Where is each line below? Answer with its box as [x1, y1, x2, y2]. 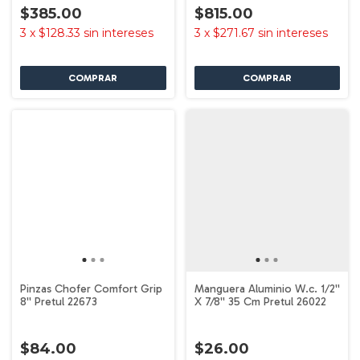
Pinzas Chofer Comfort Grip [20, 282, 162, 296]
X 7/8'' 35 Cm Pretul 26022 [194, 295, 326, 309]
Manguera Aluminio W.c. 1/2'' [194, 282, 340, 296]
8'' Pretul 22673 [20, 295, 97, 309]
